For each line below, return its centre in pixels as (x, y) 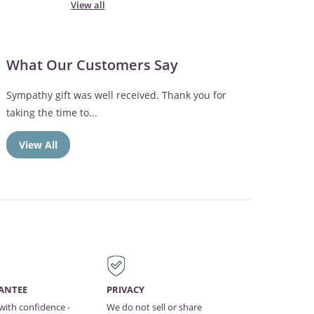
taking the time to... (52, 112)
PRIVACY (125, 290)
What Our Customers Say (92, 65)
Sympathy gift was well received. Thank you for (116, 95)
